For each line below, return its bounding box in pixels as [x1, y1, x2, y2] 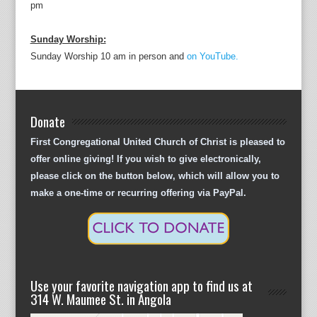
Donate [30, 110, 65, 131]
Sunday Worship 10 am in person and [30, 50, 187, 62]
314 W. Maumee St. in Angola [30, 288, 171, 309]
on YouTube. [186, 50, 238, 62]
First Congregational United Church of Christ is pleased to [30, 136, 285, 147]
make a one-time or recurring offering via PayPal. [30, 187, 246, 198]
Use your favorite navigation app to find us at [30, 275, 253, 295]
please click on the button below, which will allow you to [30, 170, 279, 181]
